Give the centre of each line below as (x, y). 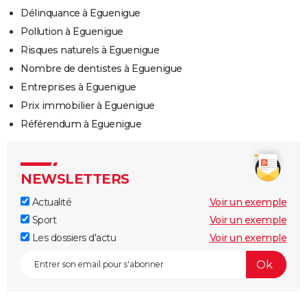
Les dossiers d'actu (73, 238)
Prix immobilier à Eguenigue (88, 106)
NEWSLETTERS (75, 179)
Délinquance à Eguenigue (81, 13)
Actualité (50, 202)
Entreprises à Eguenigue (78, 87)
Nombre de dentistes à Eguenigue (101, 69)
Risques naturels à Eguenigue (90, 50)
